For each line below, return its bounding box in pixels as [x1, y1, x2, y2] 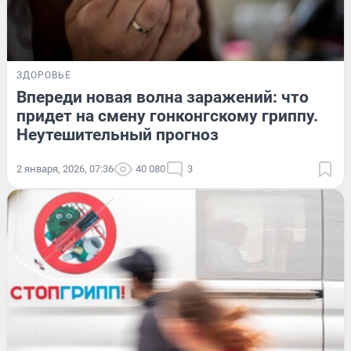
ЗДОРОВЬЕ [16, 69, 71, 81]
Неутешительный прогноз [16, 125, 219, 144]
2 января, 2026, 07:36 [16, 162, 114, 175]
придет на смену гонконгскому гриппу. [16, 106, 318, 125]
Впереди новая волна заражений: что [16, 87, 309, 107]
